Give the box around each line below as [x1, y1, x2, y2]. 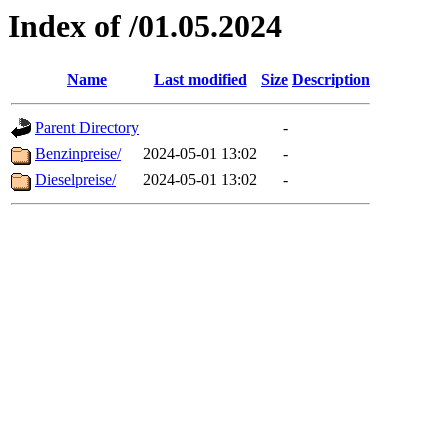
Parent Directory [35, 119, 139, 137]
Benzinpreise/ [35, 145, 121, 163]
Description [292, 71, 370, 89]
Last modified [153, 71, 247, 89]
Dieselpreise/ [35, 171, 116, 189]
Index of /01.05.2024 [8, 8, 282, 44]
